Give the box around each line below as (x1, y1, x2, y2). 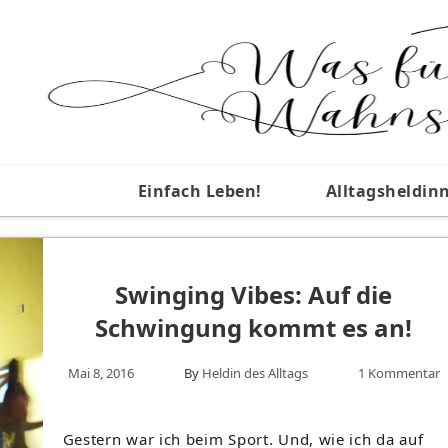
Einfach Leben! (137, 180, 262, 202)
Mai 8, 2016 (67, 364, 134, 382)
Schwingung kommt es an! (95, 311, 413, 344)
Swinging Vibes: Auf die (115, 278, 393, 311)
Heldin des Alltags (201, 364, 308, 382)
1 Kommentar (357, 364, 440, 382)
